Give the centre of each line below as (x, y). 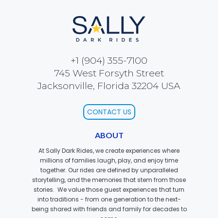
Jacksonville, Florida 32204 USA (109, 86)
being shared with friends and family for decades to (109, 209)
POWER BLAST (99, 116)
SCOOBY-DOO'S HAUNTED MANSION (135, 18)
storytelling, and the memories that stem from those (109, 180)
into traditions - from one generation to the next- (109, 200)
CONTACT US (109, 112)
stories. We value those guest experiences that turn (109, 190)
